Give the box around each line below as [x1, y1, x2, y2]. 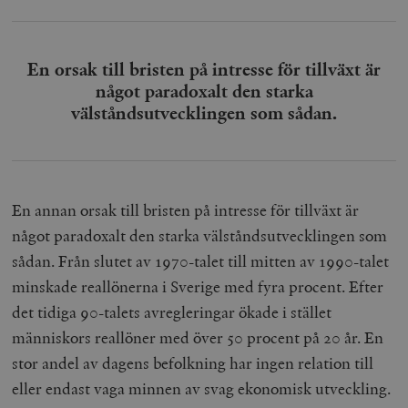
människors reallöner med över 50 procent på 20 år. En [12, 327, 384, 349]
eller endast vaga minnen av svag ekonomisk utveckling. [12, 378, 392, 400]
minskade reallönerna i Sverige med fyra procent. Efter [12, 276, 384, 298]
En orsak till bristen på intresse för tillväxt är [27, 57, 381, 82]
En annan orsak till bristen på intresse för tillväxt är [12, 199, 360, 221]
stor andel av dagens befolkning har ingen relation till [12, 352, 374, 374]
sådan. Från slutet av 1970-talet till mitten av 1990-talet [12, 250, 390, 272]
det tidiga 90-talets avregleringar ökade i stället [12, 301, 332, 323]
